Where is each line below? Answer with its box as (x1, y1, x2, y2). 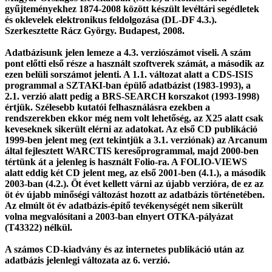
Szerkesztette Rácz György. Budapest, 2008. (5, 25, 185, 36)
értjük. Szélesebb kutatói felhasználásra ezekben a (5, 101, 210, 112)
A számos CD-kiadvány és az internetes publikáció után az (5, 243, 244, 254)
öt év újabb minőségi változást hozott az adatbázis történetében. (5, 189, 265, 200)
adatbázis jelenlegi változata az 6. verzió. (5, 254, 170, 265)
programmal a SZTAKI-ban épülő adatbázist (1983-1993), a (5, 80, 251, 90)
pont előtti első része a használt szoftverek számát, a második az (5, 58, 264, 69)
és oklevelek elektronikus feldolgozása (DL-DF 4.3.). (5, 14, 217, 25)
